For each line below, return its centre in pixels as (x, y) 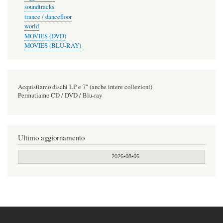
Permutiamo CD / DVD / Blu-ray (60, 95)
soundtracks (39, 7)
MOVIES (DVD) (45, 36)
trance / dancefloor (48, 16)
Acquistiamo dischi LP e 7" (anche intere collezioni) (85, 87)
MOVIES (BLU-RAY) (53, 46)
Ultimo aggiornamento (51, 137)
